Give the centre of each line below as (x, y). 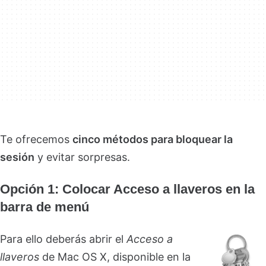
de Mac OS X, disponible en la (115, 257)
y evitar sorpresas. (82, 157)
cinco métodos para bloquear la (153, 139)
